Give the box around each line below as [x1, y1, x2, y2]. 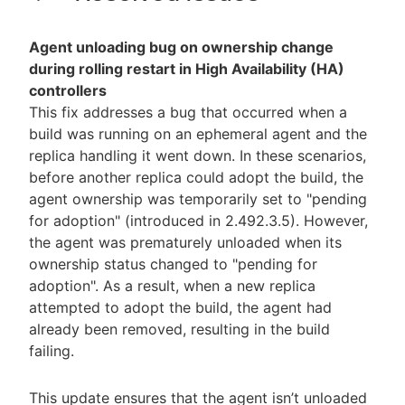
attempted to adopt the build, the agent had [29, 297, 332, 316]
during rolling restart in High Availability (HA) [29, 59, 344, 78]
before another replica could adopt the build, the [29, 167, 363, 186]
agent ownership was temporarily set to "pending [29, 189, 367, 208]
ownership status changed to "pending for [29, 254, 317, 273]
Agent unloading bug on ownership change [29, 37, 334, 56]
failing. [29, 341, 74, 360]
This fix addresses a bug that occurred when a [29, 102, 347, 121]
